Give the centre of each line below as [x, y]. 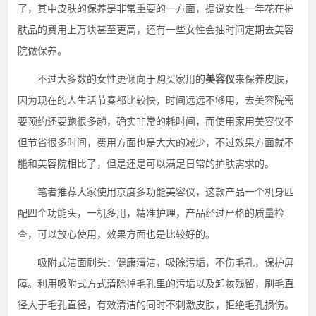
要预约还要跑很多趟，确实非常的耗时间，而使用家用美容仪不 [156, 121]
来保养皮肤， [265, 78]
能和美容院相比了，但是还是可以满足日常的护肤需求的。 [146, 163]
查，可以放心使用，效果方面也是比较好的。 [116, 233]
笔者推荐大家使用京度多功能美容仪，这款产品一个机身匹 [156, 191]
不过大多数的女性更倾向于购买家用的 [111, 78]
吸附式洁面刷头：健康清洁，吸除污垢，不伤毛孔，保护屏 [156, 262]
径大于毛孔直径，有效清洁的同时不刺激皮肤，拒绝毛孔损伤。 [156, 304]
